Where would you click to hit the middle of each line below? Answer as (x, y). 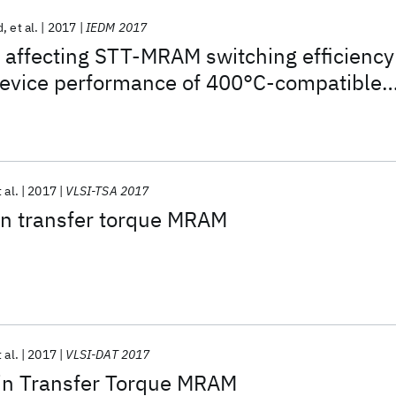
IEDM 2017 (116, 27)
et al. (24, 27)
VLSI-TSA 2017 (107, 191)
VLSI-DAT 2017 (108, 354)
